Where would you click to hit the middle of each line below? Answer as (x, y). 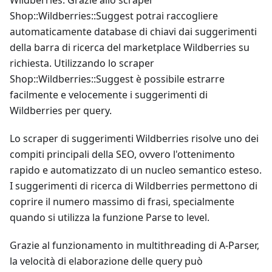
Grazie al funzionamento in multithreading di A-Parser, (134, 245)
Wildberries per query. (61, 110)
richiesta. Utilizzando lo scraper (82, 63)
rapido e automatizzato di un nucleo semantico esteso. (136, 170)
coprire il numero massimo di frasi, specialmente (122, 202)
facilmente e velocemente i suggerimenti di (109, 95)
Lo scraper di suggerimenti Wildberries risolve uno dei (134, 138)
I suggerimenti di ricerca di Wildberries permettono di (134, 186)
